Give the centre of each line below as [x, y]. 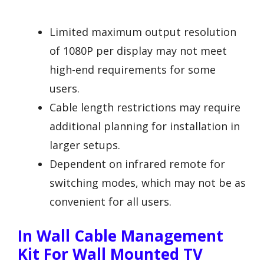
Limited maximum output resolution [143, 32]
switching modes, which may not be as [148, 182]
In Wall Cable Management [121, 235]
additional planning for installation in [145, 126]
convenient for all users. [110, 201]
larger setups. [85, 145]
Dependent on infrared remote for [137, 164]
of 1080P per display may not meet [138, 50]
